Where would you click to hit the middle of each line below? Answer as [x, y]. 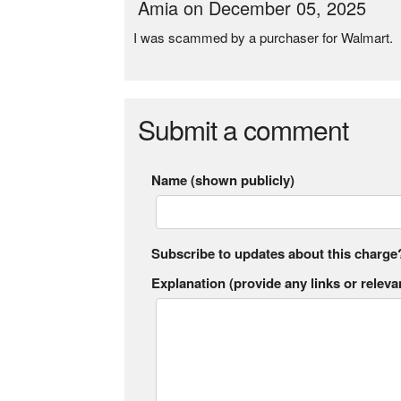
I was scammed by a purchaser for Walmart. [264, 37]
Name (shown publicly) [223, 180]
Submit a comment [243, 129]
